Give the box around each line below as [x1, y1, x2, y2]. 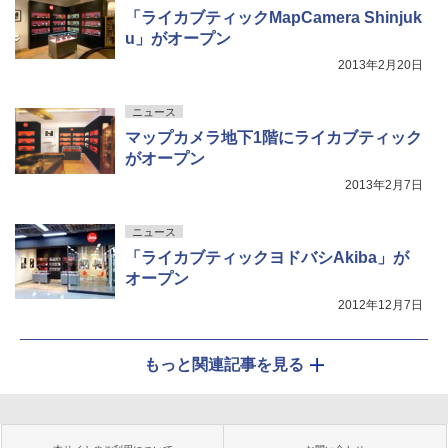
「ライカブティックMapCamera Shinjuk [125, 9, 422, 26]
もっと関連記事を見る [144, 356, 304, 373]
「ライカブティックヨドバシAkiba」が [125, 249, 409, 266]
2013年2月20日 [338, 58, 423, 72]
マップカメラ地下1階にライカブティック [125, 129, 422, 146]
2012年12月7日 [338, 298, 423, 312]
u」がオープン [125, 30, 231, 47]
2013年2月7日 [345, 178, 423, 192]
